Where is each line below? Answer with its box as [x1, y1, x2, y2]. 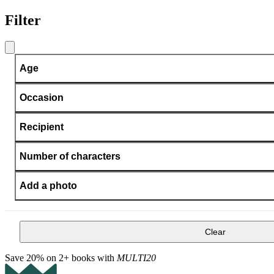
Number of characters [20, 150, 120, 161]
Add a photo [20, 180, 77, 191]
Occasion [20, 92, 64, 103]
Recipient [20, 121, 64, 132]
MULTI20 [117, 252, 156, 263]
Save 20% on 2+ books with [5, 252, 117, 263]
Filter [5, 12, 41, 28]
